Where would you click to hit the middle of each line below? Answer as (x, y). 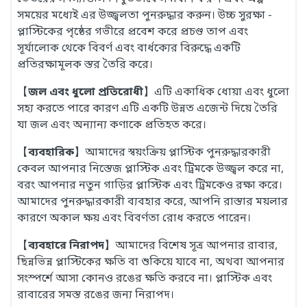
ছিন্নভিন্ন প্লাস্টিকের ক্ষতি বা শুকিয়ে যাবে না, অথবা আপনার (151, 262)
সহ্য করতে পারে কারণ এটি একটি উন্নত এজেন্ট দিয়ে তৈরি (147, 109)
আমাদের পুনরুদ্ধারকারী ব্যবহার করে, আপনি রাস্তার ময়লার (152, 202)
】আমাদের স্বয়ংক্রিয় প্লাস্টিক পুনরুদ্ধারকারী (172, 153)
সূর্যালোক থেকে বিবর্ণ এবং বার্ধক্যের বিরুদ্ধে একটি (129, 49)
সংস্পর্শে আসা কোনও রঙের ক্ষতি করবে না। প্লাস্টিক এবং (145, 279)
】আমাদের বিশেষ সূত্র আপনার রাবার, (191, 246)
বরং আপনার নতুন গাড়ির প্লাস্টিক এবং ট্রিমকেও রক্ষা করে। (150, 186)
